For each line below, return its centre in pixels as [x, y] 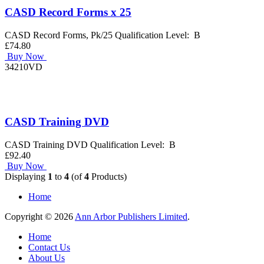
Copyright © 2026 [40, 216]
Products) [108, 176]
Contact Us [49, 247]
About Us [47, 258]
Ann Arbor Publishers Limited [131, 216]
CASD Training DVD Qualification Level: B [91, 144]
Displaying [26, 176]
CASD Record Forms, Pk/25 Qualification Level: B [104, 35]
